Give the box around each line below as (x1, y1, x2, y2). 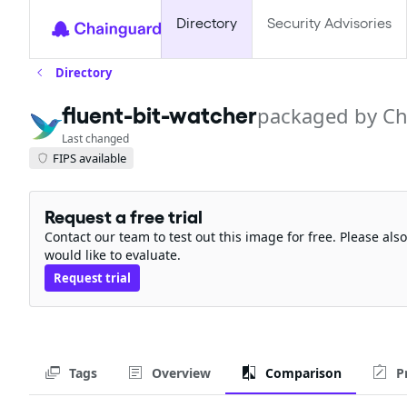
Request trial (54, 270, 131, 286)
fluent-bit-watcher (62, 102, 257, 129)
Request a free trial (45, 206, 203, 228)
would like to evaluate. (45, 246, 181, 263)
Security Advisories (267, 15, 392, 32)
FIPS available (53, 149, 126, 166)
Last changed (62, 131, 129, 146)
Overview (152, 363, 211, 382)
